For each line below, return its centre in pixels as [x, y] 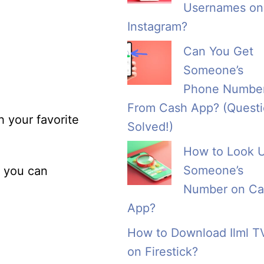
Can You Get [218, 52]
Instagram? [157, 27]
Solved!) [150, 127]
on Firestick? [163, 252]
